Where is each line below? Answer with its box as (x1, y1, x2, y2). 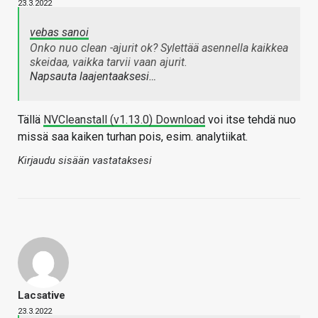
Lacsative (18, 288, 65, 302)
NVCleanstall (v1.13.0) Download (43, 112, 205, 126)
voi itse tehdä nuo (205, 112, 296, 126)
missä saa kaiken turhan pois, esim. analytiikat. (18, 129, 248, 143)
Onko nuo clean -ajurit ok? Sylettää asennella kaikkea (30, 40, 288, 55)
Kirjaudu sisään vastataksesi (18, 153, 152, 167)
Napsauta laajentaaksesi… (30, 69, 156, 83)
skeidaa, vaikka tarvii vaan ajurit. (30, 55, 187, 69)
